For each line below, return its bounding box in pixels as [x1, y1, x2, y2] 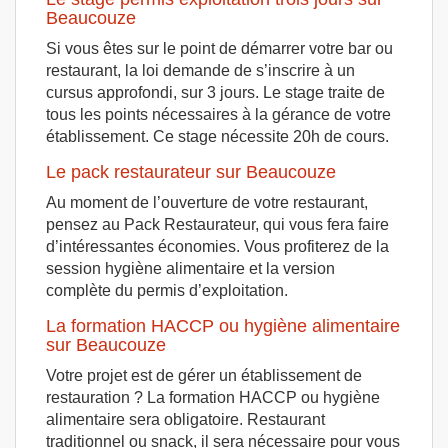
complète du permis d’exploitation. [46, 281, 288, 299]
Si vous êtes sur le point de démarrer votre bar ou [46, 39, 393, 57]
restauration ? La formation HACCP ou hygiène [46, 388, 380, 406]
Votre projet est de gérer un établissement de [46, 366, 362, 384]
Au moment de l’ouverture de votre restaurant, [46, 193, 368, 211]
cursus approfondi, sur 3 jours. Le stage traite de [46, 83, 385, 101]
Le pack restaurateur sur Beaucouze [46, 161, 336, 182]
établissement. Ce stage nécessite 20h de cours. [46, 127, 389, 145]
